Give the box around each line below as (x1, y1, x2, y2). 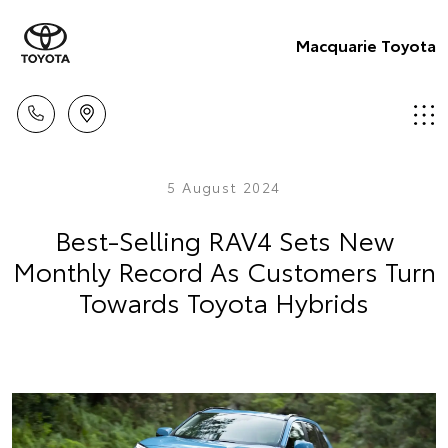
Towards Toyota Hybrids (79, 283, 369, 320)
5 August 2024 (167, 177, 281, 197)
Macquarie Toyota (296, 32, 436, 56)
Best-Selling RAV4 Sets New (54, 221, 394, 258)
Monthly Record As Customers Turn (12, 252, 436, 289)
